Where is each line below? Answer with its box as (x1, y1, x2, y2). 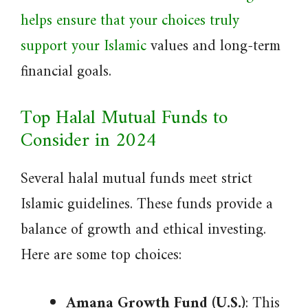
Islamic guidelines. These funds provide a (21, 191, 273, 218)
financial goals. (21, 58, 111, 85)
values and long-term (146, 33, 280, 60)
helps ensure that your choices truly (21, 8, 239, 34)
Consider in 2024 (21, 124, 157, 158)
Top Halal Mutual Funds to (21, 102, 228, 135)
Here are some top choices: (21, 242, 181, 269)
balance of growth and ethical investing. (21, 217, 266, 243)
